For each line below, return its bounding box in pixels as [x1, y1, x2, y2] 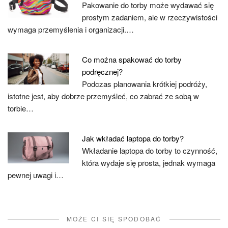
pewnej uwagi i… [8, 169, 64, 180]
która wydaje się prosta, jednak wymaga [82, 157, 216, 168]
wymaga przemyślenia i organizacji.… [8, 24, 134, 35]
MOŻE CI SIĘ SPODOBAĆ [66, 214, 162, 223]
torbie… [8, 103, 34, 113]
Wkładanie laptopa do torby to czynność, [82, 145, 218, 156]
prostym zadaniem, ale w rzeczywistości [82, 12, 218, 22]
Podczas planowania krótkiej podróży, [82, 78, 208, 89]
